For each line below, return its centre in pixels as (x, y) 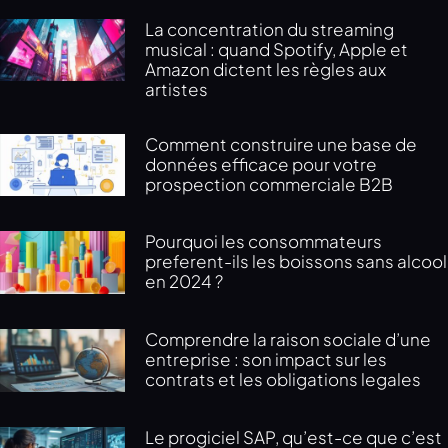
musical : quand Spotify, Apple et (277, 48)
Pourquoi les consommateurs (264, 241)
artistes (177, 88)
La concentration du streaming (270, 28)
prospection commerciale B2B (269, 183)
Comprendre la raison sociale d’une (288, 339)
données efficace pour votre (261, 163)
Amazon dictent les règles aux (266, 68)
